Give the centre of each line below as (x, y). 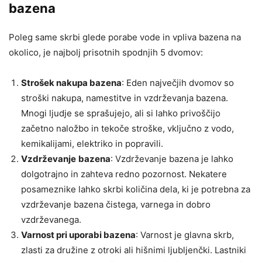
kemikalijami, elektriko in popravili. (92, 143)
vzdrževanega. (51, 219)
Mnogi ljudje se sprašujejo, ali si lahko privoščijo (121, 113)
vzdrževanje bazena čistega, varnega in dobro (116, 204)
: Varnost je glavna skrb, (185, 235)
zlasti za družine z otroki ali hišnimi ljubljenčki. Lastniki (134, 250)
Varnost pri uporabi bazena (78, 235)
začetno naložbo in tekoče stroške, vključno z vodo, (127, 128)
